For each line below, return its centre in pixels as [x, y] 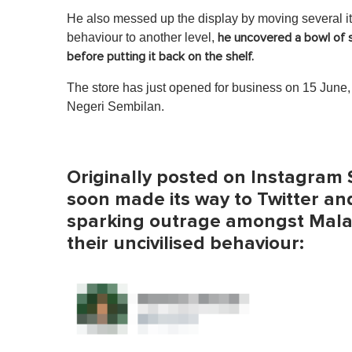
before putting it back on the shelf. [160, 57]
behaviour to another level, [142, 38]
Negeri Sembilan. [115, 107]
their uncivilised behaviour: [185, 244]
